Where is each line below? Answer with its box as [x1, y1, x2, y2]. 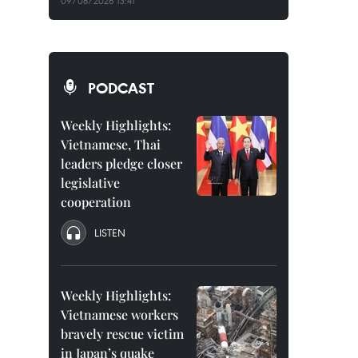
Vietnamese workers [61, 306, 178, 323]
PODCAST [88, 78, 154, 97]
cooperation [61, 193, 131, 210]
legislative [61, 174, 120, 191]
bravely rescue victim [61, 325, 184, 342]
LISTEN [94, 225, 125, 240]
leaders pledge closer [61, 155, 182, 172]
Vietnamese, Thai [61, 136, 161, 153]
